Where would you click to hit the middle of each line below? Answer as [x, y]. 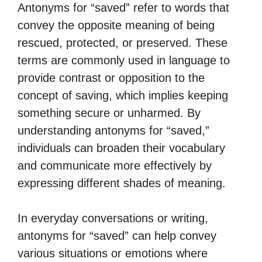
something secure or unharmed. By [109, 113]
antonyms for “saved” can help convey [117, 236]
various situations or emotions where [113, 253]
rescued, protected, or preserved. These [123, 43]
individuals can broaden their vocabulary [121, 148]
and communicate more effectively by [115, 166]
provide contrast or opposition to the [111, 78]
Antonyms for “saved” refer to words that [123, 8]
